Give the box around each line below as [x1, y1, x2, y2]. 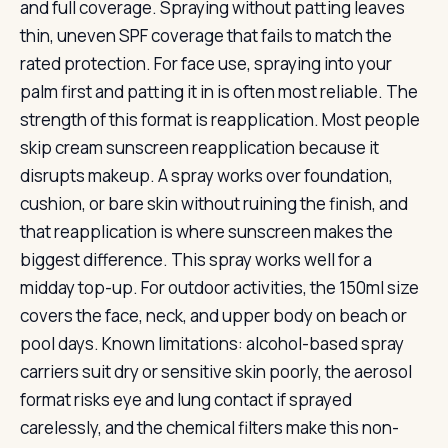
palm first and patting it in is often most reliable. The [20, 80, 418, 103]
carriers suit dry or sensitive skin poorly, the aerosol [20, 360, 412, 383]
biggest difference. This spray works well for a [20, 248, 372, 271]
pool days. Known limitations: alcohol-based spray [20, 332, 404, 355]
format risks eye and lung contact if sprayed [20, 388, 352, 411]
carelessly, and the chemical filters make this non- [20, 416, 399, 439]
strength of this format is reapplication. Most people [20, 108, 420, 131]
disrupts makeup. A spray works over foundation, [20, 164, 393, 187]
